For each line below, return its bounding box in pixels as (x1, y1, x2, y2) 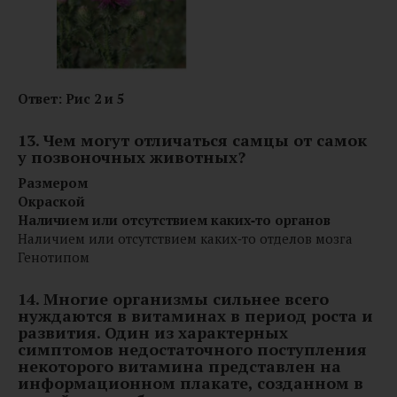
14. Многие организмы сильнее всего (18, 288, 329, 310)
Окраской (18, 192, 85, 211)
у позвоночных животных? (18, 146, 245, 168)
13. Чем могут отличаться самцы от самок (18, 129, 367, 152)
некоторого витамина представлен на (18, 355, 341, 378)
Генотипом (18, 248, 90, 267)
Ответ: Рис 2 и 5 (18, 90, 124, 108)
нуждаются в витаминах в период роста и (18, 305, 373, 327)
